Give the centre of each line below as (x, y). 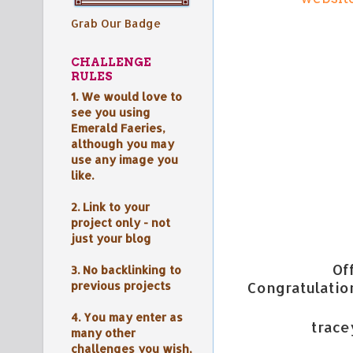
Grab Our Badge (116, 23)
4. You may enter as (127, 318)
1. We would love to (126, 97)
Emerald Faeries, (118, 128)
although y (102, 144)
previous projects (121, 286)
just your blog (111, 239)
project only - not (121, 223)
